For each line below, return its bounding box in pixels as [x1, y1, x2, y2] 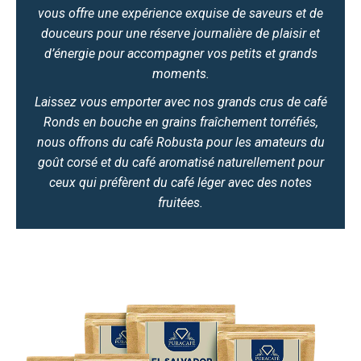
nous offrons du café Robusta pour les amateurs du [36, 134, 325, 150]
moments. [151, 65, 210, 81]
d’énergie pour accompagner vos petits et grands [44, 45, 317, 61]
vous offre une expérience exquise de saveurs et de [38, 5, 323, 21]
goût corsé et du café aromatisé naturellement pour [37, 154, 324, 170]
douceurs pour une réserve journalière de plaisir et [41, 25, 320, 41]
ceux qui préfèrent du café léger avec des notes [49, 174, 312, 190]
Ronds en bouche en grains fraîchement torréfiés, [43, 114, 318, 130]
